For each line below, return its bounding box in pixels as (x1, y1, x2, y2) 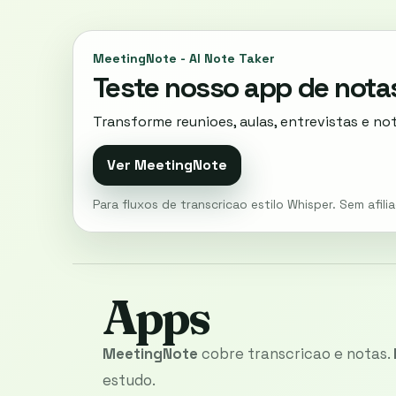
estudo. (103, 370, 156, 391)
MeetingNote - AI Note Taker (92, 49, 275, 66)
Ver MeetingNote (106, 156, 227, 174)
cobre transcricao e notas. (198, 344, 393, 364)
